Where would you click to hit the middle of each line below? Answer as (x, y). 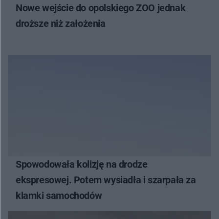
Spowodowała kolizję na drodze (82, 164)
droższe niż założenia (61, 24)
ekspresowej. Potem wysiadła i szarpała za (106, 180)
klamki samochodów (59, 196)
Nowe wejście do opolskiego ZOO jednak (101, 8)
